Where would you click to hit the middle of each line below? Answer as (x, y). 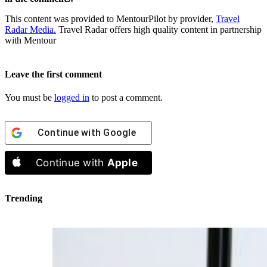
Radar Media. (30, 29)
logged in (72, 98)
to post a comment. (126, 98)
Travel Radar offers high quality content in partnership (159, 29)
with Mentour (30, 40)
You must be (30, 98)
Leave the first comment (53, 74)
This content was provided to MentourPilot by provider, (110, 18)
